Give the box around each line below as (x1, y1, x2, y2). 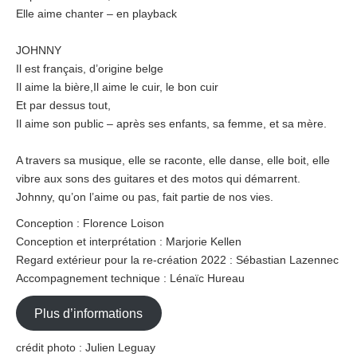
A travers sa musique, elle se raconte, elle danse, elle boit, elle (16, 154, 330, 167)
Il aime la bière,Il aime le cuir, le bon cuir (16, 80, 218, 94)
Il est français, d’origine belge (16, 62, 163, 76)
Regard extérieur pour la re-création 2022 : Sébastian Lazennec (16, 253, 339, 267)
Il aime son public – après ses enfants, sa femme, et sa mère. (16, 117, 327, 131)
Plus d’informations (34, 306, 143, 320)
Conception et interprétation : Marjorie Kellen (16, 235, 241, 249)
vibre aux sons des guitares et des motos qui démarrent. (16, 172, 300, 186)
